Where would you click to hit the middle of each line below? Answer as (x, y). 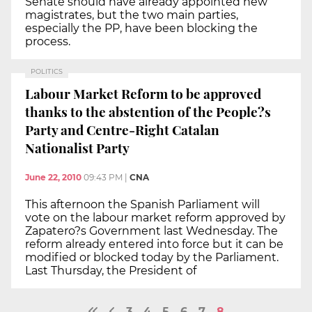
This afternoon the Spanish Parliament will (142, 204)
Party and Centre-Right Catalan (122, 130)
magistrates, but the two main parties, (132, 15)
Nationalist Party (77, 148)
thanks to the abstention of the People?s (148, 112)
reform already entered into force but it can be (154, 244)
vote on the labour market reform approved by (155, 217)
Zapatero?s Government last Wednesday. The (151, 231)
